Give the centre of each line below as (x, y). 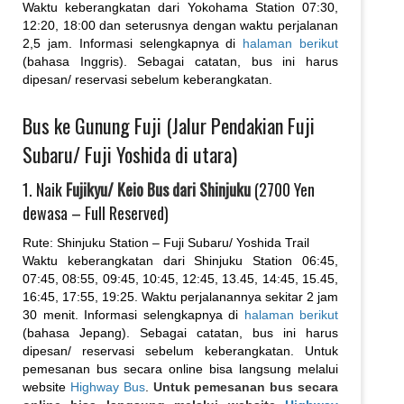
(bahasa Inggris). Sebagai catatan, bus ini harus (180, 61)
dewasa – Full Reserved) (96, 212)
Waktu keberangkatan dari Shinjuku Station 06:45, (180, 260)
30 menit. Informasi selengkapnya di (133, 314)
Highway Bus (107, 386)
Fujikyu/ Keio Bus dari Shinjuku (158, 189)
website (46, 386)
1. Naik (44, 189)
